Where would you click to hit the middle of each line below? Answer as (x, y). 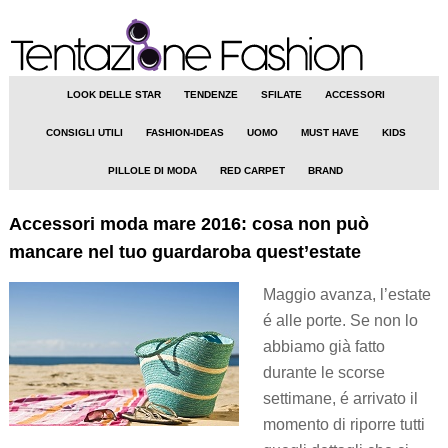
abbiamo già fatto (323, 346)
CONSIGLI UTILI (84, 132)
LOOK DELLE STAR (113, 94)
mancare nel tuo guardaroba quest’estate (184, 252)
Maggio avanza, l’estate (346, 294)
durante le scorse (323, 372)
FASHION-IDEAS (184, 132)
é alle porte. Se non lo (340, 320)
